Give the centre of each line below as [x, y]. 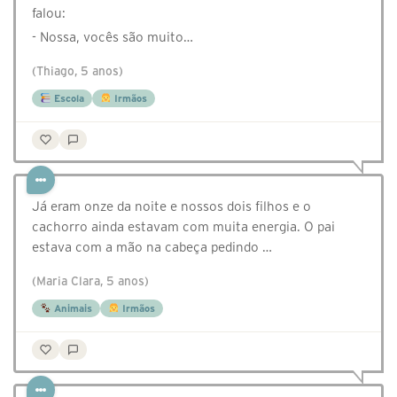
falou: [49, 13]
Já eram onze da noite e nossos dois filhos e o [171, 206]
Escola [67, 99]
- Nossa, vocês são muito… [113, 37]
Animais [71, 309]
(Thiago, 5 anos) [78, 72]
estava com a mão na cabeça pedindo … [152, 247]
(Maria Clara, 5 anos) [90, 282]
